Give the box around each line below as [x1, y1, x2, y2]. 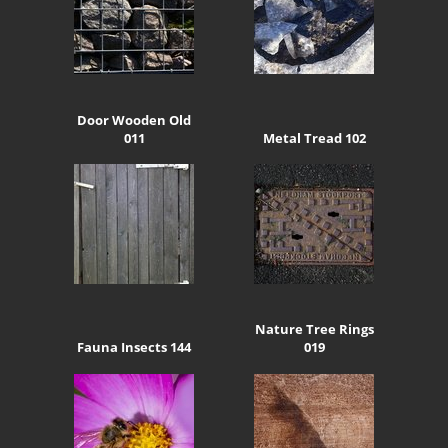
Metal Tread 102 [262, 128, 366, 147]
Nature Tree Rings [254, 320, 374, 339]
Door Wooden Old [77, 110, 191, 129]
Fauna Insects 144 [77, 338, 191, 357]
